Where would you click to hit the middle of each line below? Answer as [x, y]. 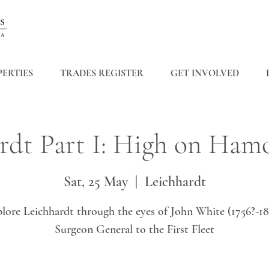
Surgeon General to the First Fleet [134, 230]
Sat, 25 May [95, 182]
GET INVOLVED [204, 73]
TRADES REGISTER [101, 73]
